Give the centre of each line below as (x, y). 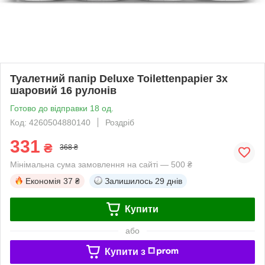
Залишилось (129, 181)
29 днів (169, 181)
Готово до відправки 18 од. (62, 108)
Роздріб (120, 122)
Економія (43, 181)
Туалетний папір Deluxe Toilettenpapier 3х (119, 78)
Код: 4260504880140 (50, 122)
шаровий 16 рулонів (63, 90)
